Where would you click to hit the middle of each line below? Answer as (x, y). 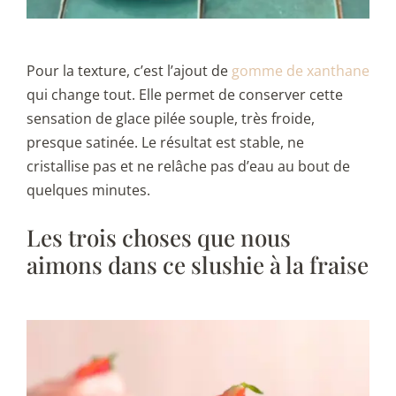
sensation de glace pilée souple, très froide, (171, 118)
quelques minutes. (88, 190)
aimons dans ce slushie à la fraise (198, 264)
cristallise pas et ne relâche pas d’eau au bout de (188, 166)
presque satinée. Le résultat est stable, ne (165, 142)
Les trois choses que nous (159, 237)
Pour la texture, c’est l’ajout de (129, 70)
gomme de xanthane (301, 70)
